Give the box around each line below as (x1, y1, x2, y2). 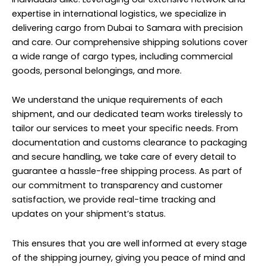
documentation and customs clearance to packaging (12, 137, 247, 149)
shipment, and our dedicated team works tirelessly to (12, 108, 243, 121)
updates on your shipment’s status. (12, 208, 166, 220)
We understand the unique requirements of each (12, 94, 223, 106)
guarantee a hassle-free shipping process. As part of (12, 165, 242, 178)
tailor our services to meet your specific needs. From (12, 122, 238, 135)
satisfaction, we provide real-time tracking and (12, 194, 216, 206)
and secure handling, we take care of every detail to (12, 151, 236, 163)
